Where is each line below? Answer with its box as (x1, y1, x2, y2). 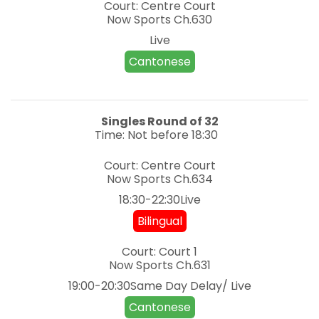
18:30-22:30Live (118, 192, 201, 209)
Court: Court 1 (122, 244, 197, 261)
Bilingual (137, 213, 182, 230)
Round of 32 (147, 113, 219, 130)
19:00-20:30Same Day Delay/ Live (68, 278, 251, 295)
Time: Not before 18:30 (94, 127, 218, 144)
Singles (100, 113, 145, 130)
